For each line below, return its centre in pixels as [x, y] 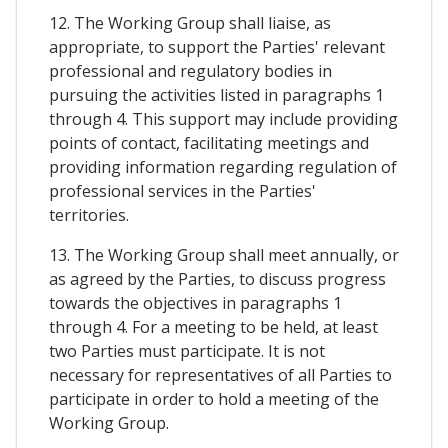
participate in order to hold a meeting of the [214, 399]
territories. [89, 215]
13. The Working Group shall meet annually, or [224, 255]
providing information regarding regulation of [223, 167]
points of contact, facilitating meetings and [209, 143]
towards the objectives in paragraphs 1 [195, 303]
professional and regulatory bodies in [190, 71]
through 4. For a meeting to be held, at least [213, 327]
